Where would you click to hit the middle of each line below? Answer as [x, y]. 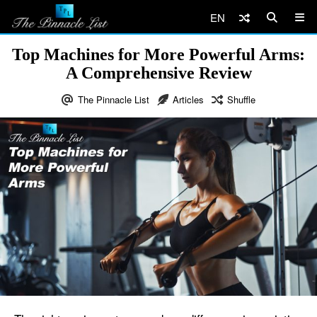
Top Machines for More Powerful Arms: [158, 54]
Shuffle [241, 99]
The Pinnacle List [114, 99]
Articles [188, 99]
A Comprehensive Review [158, 73]
